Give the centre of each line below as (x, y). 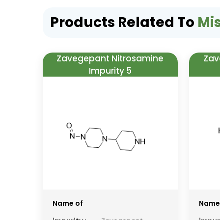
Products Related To (124, 23)
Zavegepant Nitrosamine (110, 58)
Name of (68, 204)
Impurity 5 (110, 70)
